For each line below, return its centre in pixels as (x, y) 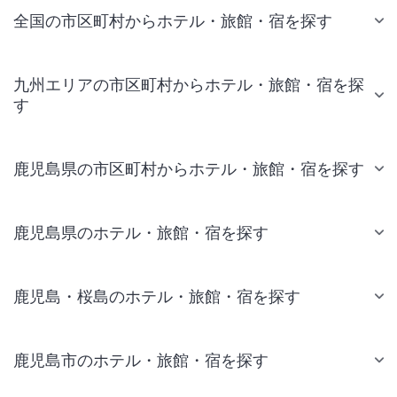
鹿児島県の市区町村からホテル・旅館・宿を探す (189, 168)
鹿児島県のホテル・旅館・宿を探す (141, 232)
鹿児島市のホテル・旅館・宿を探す (141, 360)
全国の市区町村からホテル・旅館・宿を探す (173, 20)
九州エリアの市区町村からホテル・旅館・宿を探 (189, 84)
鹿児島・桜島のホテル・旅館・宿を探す (157, 296)
